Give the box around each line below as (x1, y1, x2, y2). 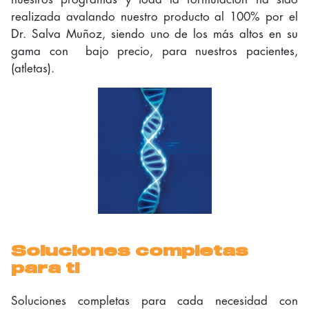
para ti (11, 261, 79, 276)
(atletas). (11, 60, 54, 76)
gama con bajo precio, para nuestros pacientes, (11, 43, 298, 59)
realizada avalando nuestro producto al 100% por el (11, 8, 298, 24)
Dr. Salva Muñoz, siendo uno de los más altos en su (11, 26, 298, 41)
